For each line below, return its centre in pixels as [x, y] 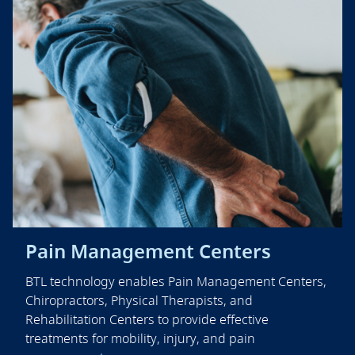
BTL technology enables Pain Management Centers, [176, 281]
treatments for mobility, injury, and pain [140, 338]
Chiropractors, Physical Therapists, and [139, 300]
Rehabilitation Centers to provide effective [147, 319]
